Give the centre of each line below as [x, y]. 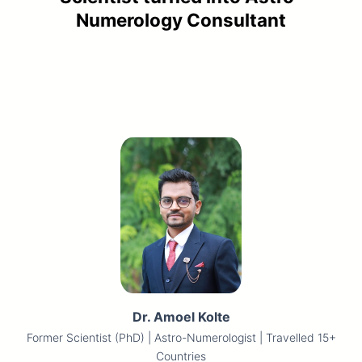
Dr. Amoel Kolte [181, 317]
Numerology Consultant [181, 20]
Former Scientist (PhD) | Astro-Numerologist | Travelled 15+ [181, 338]
